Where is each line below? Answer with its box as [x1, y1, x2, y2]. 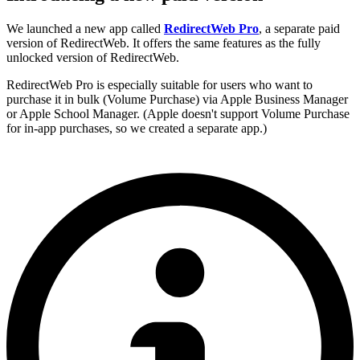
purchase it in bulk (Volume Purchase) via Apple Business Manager [6, 92, 348, 106]
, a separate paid [259, 21, 340, 35]
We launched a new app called [6, 21, 164, 35]
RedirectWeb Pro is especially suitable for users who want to [6, 77, 313, 92]
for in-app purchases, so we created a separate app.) [6, 121, 267, 135]
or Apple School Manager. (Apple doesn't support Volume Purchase [6, 106, 350, 121]
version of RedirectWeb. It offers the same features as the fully [6, 35, 321, 50]
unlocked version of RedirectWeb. [6, 50, 179, 64]
